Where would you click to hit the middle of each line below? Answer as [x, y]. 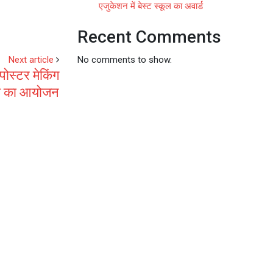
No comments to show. [125, 60]
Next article [31, 60]
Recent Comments [149, 37]
